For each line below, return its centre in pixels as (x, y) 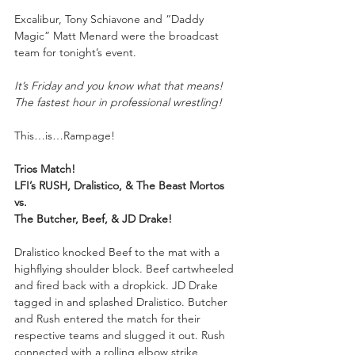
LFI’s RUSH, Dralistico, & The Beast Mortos (119, 185)
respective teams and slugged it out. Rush (121, 335)
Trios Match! (45, 168)
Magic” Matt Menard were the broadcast (118, 35)
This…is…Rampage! (65, 135)
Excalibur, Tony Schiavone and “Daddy (111, 19)
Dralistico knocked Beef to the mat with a (118, 252)
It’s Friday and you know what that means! (120, 85)
